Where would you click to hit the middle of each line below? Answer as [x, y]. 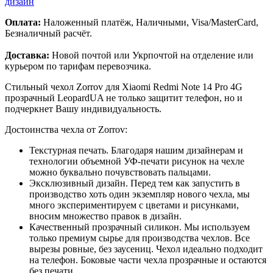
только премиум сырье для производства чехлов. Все [140, 238]
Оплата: [23, 22]
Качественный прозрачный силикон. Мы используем [140, 227]
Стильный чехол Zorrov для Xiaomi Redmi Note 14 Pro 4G [124, 87]
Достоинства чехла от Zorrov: [66, 129]
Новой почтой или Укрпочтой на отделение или [151, 55]
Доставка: [27, 55]
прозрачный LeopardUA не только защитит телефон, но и [124, 97]
